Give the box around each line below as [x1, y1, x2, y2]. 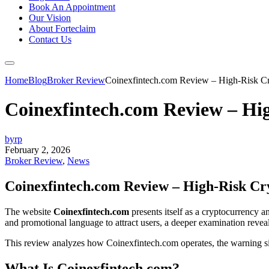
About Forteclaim [29, 23, 95, 34]
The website [5, 206, 53, 217]
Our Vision [29, 13, 71, 23]
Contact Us [29, 34, 71, 44]
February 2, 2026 [5, 144, 70, 155]
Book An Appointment [29, 2, 115, 12]
